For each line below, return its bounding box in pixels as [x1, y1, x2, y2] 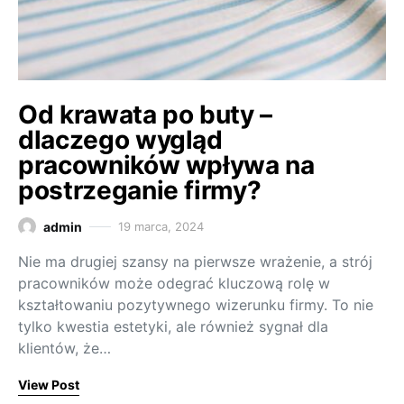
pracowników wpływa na [18, 149, 315, 180]
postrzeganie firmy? [18, 174, 262, 206]
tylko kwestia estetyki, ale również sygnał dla [18, 317, 328, 335]
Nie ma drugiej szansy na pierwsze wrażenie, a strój [18, 252, 372, 271]
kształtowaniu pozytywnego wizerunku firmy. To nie [18, 295, 373, 314]
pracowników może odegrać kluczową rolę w [18, 273, 330, 292]
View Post [18, 376, 79, 392]
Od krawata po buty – [18, 98, 272, 130]
